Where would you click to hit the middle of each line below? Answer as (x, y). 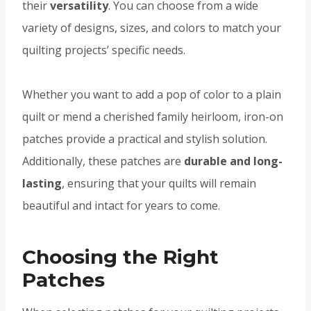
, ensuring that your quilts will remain (159, 184)
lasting (42, 184)
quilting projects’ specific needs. (104, 50)
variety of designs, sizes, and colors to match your (152, 28)
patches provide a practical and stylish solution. (145, 139)
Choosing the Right (120, 257)
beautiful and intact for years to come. (121, 206)
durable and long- (233, 161)
